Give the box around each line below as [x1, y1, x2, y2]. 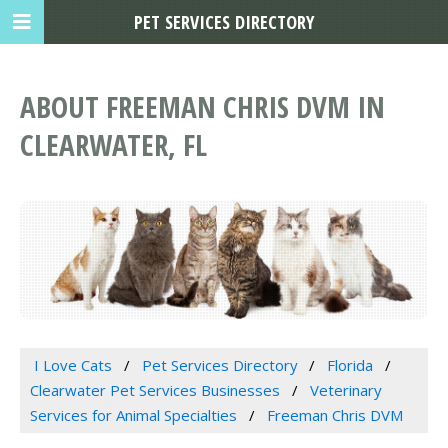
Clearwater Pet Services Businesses [30, 380, 280, 401]
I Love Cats [33, 355, 112, 376]
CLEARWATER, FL [20, 125, 207, 165]
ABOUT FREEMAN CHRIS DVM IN [20, 87, 385, 127]
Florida [327, 355, 374, 376]
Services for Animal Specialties [30, 405, 237, 426]
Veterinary [309, 380, 382, 401]
